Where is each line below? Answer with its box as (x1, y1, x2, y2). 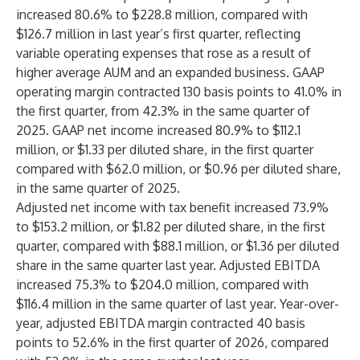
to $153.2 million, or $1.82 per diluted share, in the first (16, 219, 325, 235)
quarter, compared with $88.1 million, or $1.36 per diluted (16, 238, 339, 254)
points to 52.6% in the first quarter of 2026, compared (16, 334, 329, 350)
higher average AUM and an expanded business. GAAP (16, 64, 325, 80)
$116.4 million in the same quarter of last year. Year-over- (16, 296, 339, 312)
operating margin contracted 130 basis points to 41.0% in (16, 84, 342, 100)
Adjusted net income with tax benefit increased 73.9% (16, 199, 329, 215)
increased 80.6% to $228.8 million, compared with (16, 6, 308, 22)
